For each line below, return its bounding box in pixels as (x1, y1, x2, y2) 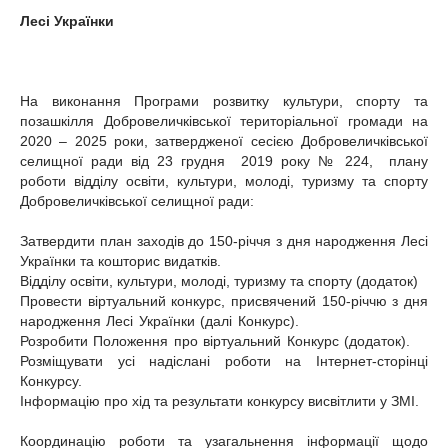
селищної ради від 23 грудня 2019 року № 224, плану (20, 153, 428, 169)
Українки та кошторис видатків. (20, 253, 221, 269)
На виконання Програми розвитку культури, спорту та (20, 93, 428, 109)
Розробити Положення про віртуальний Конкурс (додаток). (20, 333, 410, 349)
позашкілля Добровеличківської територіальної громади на (20, 113, 428, 129)
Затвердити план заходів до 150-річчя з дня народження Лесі (20, 233, 428, 249)
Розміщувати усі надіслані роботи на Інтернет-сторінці (20, 353, 428, 369)
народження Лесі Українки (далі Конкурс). (20, 313, 299, 329)
